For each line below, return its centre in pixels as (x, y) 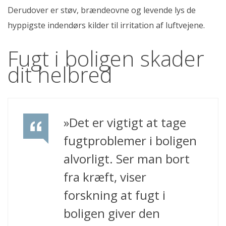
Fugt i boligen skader (106, 58)
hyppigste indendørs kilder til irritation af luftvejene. (106, 25)
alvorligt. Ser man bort (127, 158)
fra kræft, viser (105, 177)
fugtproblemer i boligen (130, 140)
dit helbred (60, 74)
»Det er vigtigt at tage (125, 122)
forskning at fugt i (115, 195)
